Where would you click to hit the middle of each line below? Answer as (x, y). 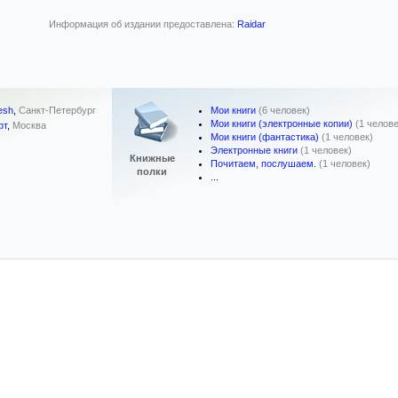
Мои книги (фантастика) (265, 137)
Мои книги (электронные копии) (282, 123)
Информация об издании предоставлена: (143, 24)
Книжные (152, 158)
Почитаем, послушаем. (263, 163)
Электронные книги (254, 150)
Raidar (251, 24)
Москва (29, 126)
